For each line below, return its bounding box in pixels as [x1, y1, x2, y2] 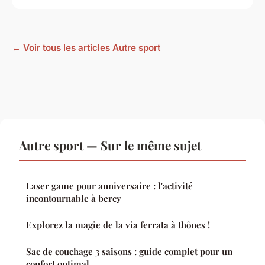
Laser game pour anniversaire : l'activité [26, 179, 193, 192]
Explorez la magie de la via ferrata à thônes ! [26, 218, 210, 231]
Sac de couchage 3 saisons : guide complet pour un [26, 245, 232, 257]
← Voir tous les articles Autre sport [12, 41, 160, 53]
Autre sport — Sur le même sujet [19, 136, 201, 153]
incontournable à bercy [26, 192, 121, 204]
